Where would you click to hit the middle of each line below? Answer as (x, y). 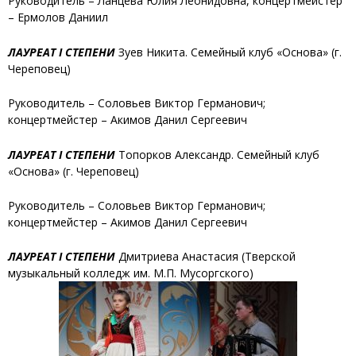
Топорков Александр (173, 154)
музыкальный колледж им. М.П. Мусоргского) (131, 273)
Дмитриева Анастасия (178, 257)
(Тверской (269, 257)
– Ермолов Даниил (58, 17)
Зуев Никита (150, 52)
